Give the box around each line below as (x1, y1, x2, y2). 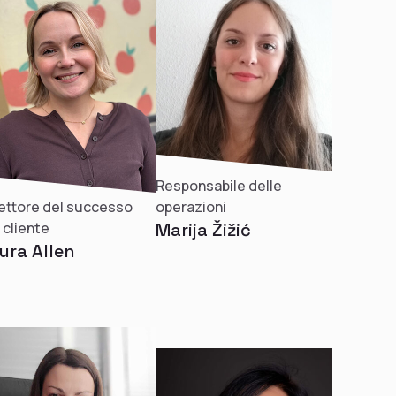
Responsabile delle (156, 176, 282, 195)
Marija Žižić (156, 218, 251, 241)
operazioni (156, 197, 226, 217)
